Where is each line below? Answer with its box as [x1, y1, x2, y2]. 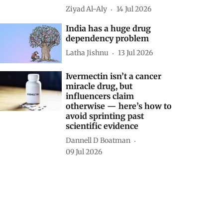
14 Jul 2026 [116, 4, 152, 14]
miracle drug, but [66, 81, 133, 91]
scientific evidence [66, 120, 139, 131]
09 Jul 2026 [66, 147, 103, 156]
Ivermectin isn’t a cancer [66, 71, 162, 81]
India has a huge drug [66, 23, 151, 33]
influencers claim [66, 91, 134, 101]
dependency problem [66, 33, 149, 43]
